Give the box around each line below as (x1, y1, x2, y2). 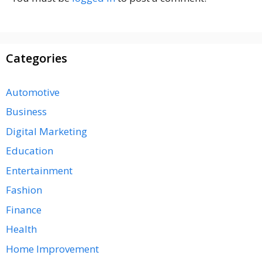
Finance (6, 202, 42, 216)
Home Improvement (6, 242, 99, 256)
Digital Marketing (6, 124, 87, 138)
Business (6, 105, 47, 119)
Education (6, 144, 53, 158)
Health (6, 222, 37, 236)
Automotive (6, 85, 60, 99)
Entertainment (6, 163, 73, 177)
